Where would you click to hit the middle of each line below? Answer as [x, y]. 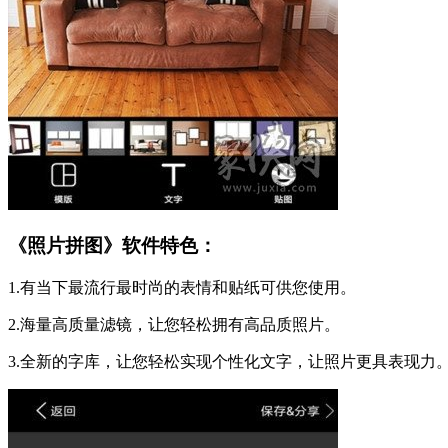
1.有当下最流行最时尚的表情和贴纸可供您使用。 [182, 287]
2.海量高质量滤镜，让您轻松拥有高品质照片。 [174, 324]
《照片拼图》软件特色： [112, 246]
